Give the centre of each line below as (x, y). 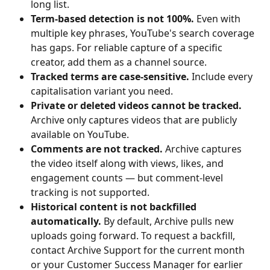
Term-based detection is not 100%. (112, 18)
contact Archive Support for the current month (139, 250)
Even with (218, 18)
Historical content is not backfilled (115, 206)
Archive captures (203, 149)
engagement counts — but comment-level (128, 177)
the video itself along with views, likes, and (128, 163)
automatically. (66, 221)
